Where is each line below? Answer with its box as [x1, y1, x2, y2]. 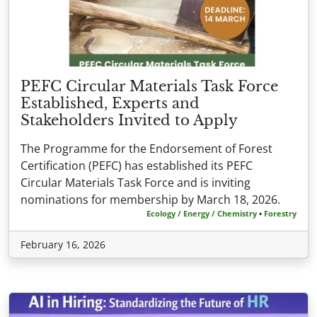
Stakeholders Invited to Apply [21, 112, 238, 129]
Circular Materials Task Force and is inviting [21, 175, 250, 191]
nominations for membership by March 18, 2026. [21, 192, 280, 208]
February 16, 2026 [21, 238, 105, 252]
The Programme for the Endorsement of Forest [21, 141, 272, 157]
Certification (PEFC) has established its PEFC [21, 158, 253, 174]
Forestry [264, 208, 296, 219]
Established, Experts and [21, 95, 200, 113]
